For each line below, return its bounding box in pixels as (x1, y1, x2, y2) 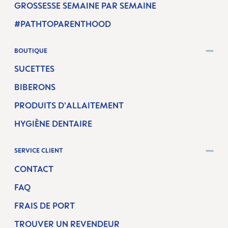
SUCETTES (14, 64, 54, 74)
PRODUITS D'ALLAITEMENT (14, 100, 124, 110)
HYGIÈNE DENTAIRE (14, 119, 92, 129)
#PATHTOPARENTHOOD (14, 18, 111, 29)
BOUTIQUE (14, 46, 47, 54)
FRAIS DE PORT (14, 200, 75, 211)
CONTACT (14, 163, 53, 174)
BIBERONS (14, 82, 55, 92)
